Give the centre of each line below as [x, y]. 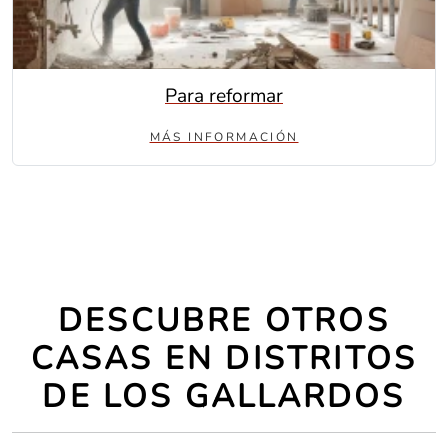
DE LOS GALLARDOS [224, 396]
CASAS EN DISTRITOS [224, 358]
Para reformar [224, 96]
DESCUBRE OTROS [224, 320]
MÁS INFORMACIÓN [224, 137]
